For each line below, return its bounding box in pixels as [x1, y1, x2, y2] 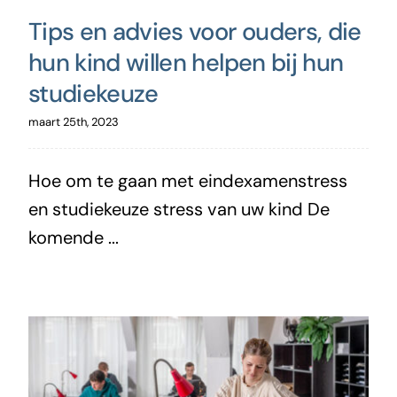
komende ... [27, 225, 119, 249]
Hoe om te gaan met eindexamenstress [27, 168, 347, 192]
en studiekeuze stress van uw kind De [27, 197, 330, 221]
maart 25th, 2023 [27, 113, 119, 129]
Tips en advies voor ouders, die [27, 15, 362, 47]
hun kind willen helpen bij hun [27, 46, 344, 78]
